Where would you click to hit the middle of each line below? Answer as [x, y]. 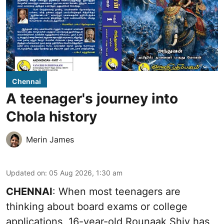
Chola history [51, 117]
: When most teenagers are [116, 192]
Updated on [25, 173]
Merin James [50, 140]
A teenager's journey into [92, 99]
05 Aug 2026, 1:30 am [86, 173]
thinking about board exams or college [97, 207]
